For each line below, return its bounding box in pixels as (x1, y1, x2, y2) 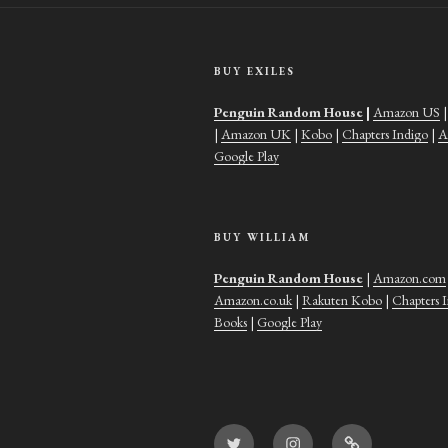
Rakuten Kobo (302, 291, 382, 310)
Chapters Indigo (342, 125, 428, 144)
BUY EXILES (214, 64, 295, 79)
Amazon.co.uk (214, 291, 292, 310)
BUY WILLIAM (214, 230, 310, 245)
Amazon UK (221, 125, 291, 144)
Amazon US (373, 103, 440, 122)
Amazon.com (373, 269, 446, 288)
